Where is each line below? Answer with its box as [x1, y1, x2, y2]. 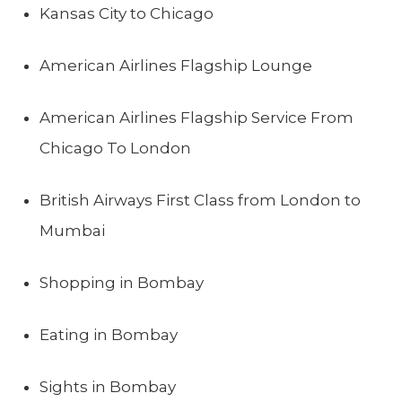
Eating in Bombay [39, 325, 178, 344]
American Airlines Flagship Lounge [39, 56, 312, 74]
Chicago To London [39, 138, 191, 157]
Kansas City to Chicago [39, 4, 214, 22]
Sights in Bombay [39, 377, 176, 396]
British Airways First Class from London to [39, 190, 361, 209]
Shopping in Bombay [39, 273, 204, 292]
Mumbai [39, 221, 105, 240]
